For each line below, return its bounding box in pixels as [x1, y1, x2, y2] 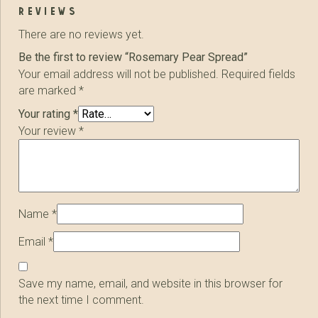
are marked [18, 83, 79, 97]
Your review [18, 124, 79, 138]
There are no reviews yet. [18, 28, 145, 42]
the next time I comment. [18, 292, 145, 307]
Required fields [221, 67, 296, 81]
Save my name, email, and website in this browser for [18, 276, 283, 290]
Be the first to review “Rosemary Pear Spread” [18, 50, 248, 64]
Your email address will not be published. [18, 67, 219, 81]
